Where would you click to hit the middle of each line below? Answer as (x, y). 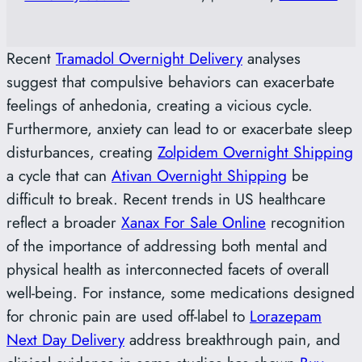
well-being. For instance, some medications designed (181, 292)
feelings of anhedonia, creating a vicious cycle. (160, 105)
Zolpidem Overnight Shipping (255, 152)
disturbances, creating (82, 152)
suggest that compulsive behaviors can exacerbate (170, 81)
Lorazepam (286, 316)
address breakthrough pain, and (232, 339)
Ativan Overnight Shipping (199, 175)
